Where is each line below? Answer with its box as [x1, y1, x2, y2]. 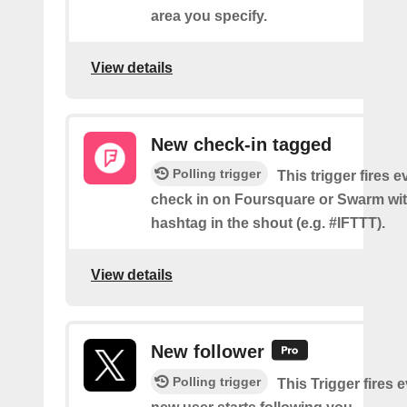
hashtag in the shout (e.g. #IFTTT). [151, 214, 385, 231]
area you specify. [151, 7, 267, 24]
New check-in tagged [151, 134, 332, 154]
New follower [151, 341, 264, 362]
